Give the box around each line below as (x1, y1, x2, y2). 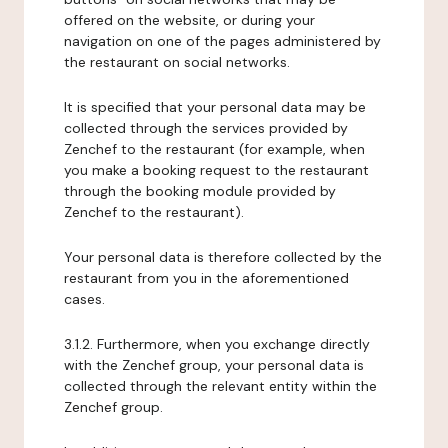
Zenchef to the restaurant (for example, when (64, 140, 365, 158)
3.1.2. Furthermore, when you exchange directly (64, 335, 370, 353)
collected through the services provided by (64, 119, 348, 137)
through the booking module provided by (64, 182, 336, 200)
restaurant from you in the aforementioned (64, 269, 349, 287)
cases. (64, 290, 105, 308)
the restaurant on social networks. (64, 53, 290, 71)
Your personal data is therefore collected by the (64, 248, 382, 266)
